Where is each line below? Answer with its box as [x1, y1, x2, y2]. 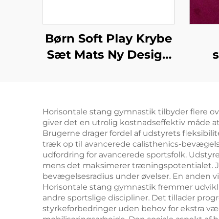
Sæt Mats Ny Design [46, 47, 171, 62]
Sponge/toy [73, 80, 144, 94]
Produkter [77, 64, 140, 78]
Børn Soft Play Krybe [45, 31, 172, 45]
